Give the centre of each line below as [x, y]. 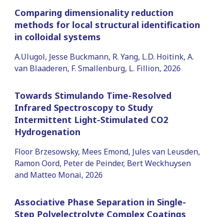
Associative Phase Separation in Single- [100, 202]
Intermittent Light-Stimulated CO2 [91, 119]
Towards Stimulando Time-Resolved [93, 95]
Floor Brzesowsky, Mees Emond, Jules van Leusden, [107, 151]
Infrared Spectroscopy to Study [84, 107]
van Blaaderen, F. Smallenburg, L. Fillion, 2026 [98, 68]
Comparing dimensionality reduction [94, 12]
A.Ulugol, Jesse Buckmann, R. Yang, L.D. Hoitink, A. [104, 56]
